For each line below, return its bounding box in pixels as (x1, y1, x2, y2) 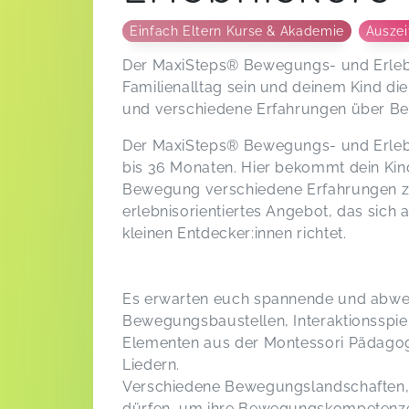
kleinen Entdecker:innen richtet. (122, 224, 351, 242)
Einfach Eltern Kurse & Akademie (130, 23, 344, 38)
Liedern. (122, 355, 181, 373)
